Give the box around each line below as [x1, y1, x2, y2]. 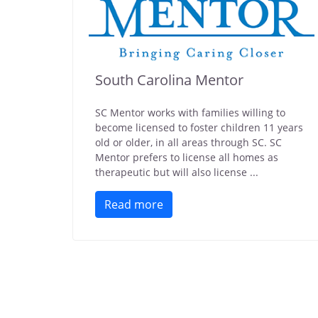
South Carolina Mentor [95, 70, 243, 89]
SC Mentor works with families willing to [95, 106, 285, 119]
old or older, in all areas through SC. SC [95, 136, 282, 149]
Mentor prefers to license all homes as [95, 150, 278, 164]
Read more [104, 197, 163, 212]
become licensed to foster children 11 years [95, 121, 303, 134]
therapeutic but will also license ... [95, 165, 258, 179]
